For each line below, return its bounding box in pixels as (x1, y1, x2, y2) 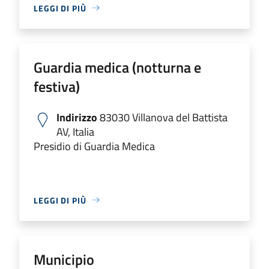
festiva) (34, 75, 80, 97)
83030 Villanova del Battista (97, 109, 228, 125)
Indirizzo (56, 109, 97, 125)
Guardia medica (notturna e (34, 56, 201, 78)
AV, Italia (56, 123, 94, 140)
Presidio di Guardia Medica (34, 138, 155, 154)
